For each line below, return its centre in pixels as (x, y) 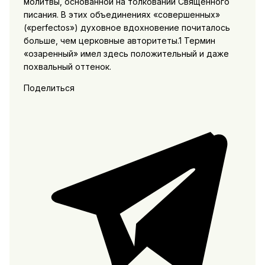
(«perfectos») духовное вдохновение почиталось (127, 27)
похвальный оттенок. (67, 66)
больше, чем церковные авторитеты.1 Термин (119, 40)
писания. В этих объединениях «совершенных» (122, 14)
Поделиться (49, 88)
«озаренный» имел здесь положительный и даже (126, 53)
